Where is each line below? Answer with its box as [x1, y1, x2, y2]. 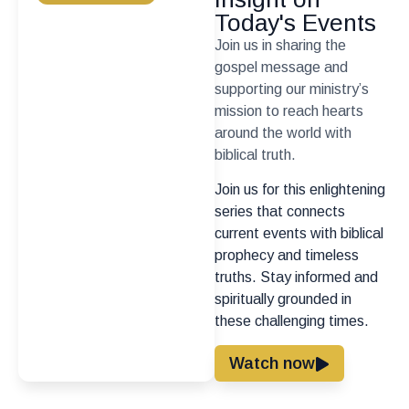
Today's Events [214, 8, 376, 37]
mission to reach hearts [214, 102, 363, 119]
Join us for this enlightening [214, 182, 385, 198]
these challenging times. [214, 313, 369, 330]
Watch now [228, 354, 315, 373]
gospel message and [214, 58, 348, 75]
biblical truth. [214, 146, 296, 163]
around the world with [214, 124, 351, 141]
